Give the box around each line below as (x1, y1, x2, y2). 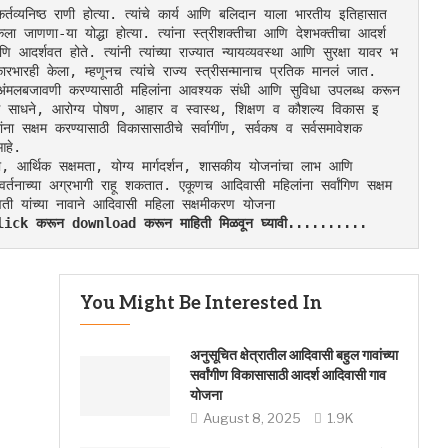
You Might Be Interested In (79, 293, 322, 314)
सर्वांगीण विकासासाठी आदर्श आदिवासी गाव (189, 367, 386, 384)
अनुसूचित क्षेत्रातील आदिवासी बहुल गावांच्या (189, 347, 398, 364)
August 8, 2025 (202, 410, 301, 426)
